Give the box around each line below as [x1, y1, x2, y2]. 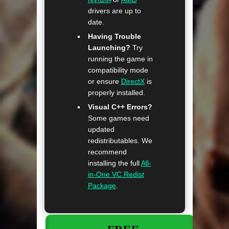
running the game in [87, 55, 153, 63]
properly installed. [87, 88, 145, 97]
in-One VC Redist [87, 170, 144, 179]
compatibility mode [87, 66, 148, 75]
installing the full [87, 159, 141, 168]
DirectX [121, 77, 145, 86]
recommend [87, 148, 127, 156]
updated [87, 125, 114, 134]
